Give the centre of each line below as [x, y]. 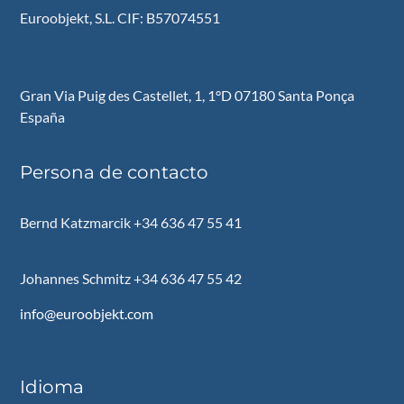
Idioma [52, 386]
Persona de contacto [115, 172]
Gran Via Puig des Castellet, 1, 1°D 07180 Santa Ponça [188, 96]
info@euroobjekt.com [87, 313]
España [43, 117]
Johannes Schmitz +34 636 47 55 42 [131, 279]
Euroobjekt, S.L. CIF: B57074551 [120, 17]
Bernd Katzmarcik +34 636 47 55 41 [131, 222]
